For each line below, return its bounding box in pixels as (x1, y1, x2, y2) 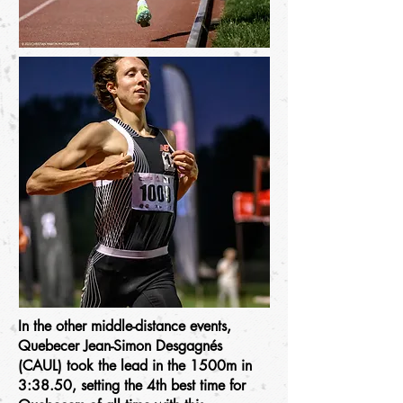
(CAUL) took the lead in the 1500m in (18, 356, 252, 375)
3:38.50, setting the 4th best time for (18, 376, 246, 395)
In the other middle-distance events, (18, 317, 231, 336)
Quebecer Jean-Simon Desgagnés (18, 336, 222, 355)
